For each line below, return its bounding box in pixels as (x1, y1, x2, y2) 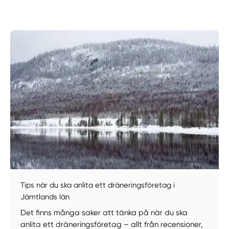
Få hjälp (90, 66, 119, 75)
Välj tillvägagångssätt (67, 95, 132, 102)
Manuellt (36, 66, 66, 75)
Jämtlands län (20, 192, 70, 202)
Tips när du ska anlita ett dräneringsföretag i (20, 180, 175, 190)
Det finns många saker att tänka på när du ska (20, 208, 188, 218)
